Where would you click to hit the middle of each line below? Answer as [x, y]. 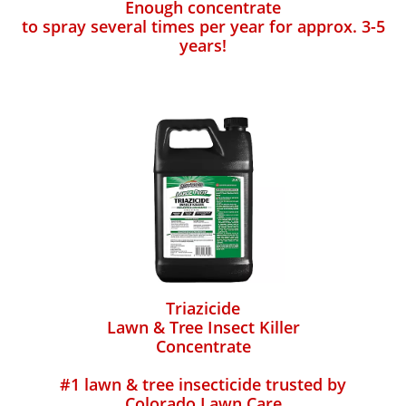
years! [203, 45]
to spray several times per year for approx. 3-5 [203, 26]
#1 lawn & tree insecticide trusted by [203, 384]
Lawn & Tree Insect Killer [203, 327]
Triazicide [203, 308]
